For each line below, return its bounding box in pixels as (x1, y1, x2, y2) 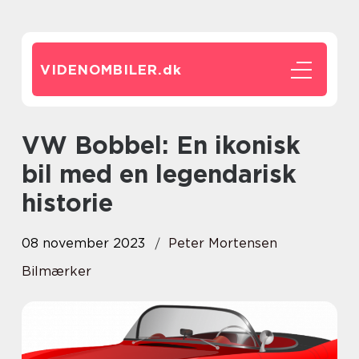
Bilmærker (22, 264, 91, 279)
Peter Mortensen (168, 236, 277, 251)
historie (22, 188, 113, 217)
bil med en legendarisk (22, 159, 296, 188)
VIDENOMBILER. (40, 62, 163, 78)
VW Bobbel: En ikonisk (22, 131, 40, 159)
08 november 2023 (22, 236, 145, 251)
